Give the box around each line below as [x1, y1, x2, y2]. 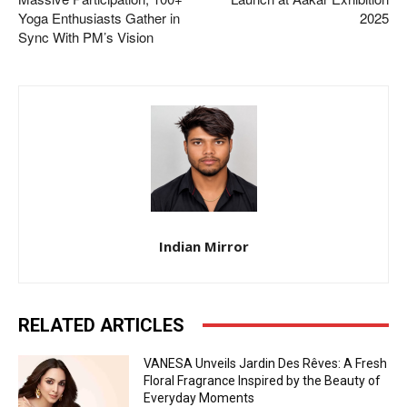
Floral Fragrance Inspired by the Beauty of [144, 372, 382, 388]
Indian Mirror [158, 236, 249, 255]
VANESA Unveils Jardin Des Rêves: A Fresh [144, 355, 388, 371]
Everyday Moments [144, 390, 255, 405]
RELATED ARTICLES [18, 313, 184, 336]
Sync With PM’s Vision [18, 26, 154, 46]
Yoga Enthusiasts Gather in [18, 7, 180, 27]
